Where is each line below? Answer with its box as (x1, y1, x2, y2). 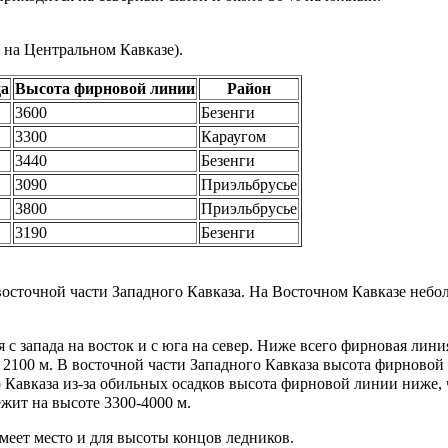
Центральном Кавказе (24, 40, 174, 58)
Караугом (201, 127, 266, 145)
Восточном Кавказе (272, 282, 406, 300)
